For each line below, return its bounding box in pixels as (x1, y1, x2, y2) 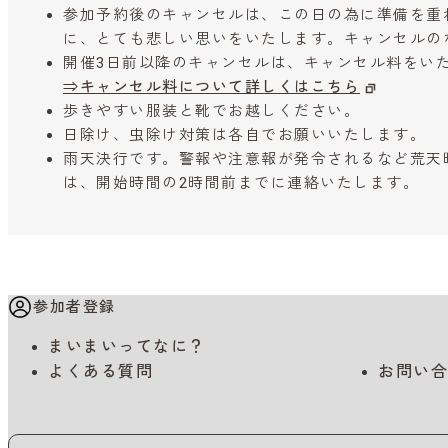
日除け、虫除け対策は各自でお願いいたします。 (63, 126, 426, 145)
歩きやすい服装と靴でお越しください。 (63, 102, 360, 121)
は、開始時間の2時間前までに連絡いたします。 (63, 174, 419, 193)
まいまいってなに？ (48, 337, 206, 357)
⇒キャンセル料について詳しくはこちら (63, 78, 360, 97)
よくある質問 (48, 362, 153, 382)
